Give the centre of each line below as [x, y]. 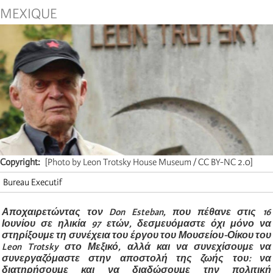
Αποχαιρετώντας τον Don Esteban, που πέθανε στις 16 [136, 212]
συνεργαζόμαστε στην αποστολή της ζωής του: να [136, 258]
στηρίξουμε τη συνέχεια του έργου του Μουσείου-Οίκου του [136, 235]
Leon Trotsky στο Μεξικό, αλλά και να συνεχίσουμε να [136, 246]
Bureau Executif [33, 182]
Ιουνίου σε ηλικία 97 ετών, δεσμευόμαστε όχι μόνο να [136, 223]
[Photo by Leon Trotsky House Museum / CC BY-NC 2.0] [149, 162]
